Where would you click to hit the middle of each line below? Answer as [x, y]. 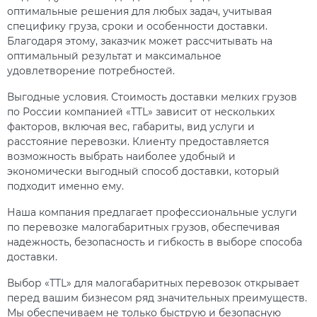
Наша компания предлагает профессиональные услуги [152, 213]
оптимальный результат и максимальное [114, 56]
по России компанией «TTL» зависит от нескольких [141, 112]
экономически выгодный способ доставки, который [143, 172]
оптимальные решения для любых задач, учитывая [139, 12]
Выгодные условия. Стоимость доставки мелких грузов [152, 97]
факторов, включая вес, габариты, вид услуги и [131, 127]
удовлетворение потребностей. [91, 71]
